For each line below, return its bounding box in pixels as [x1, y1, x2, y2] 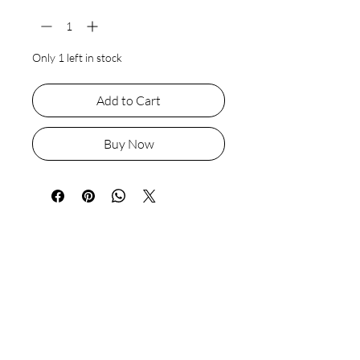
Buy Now [103, 136, 154, 153]
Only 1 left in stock [32, 51, 122, 65]
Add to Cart [96, 92, 161, 109]
